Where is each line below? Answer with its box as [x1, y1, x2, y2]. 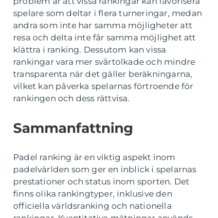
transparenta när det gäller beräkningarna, [13, 69, 193, 79]
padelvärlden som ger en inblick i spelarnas [13, 164, 197, 174]
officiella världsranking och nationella [13, 200, 172, 211]
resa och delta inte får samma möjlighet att [13, 32, 196, 42]
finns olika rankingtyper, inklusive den [13, 188, 172, 199]
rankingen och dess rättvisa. [13, 93, 130, 103]
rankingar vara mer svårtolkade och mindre [13, 56, 196, 67]
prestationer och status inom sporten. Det [13, 176, 190, 186]
